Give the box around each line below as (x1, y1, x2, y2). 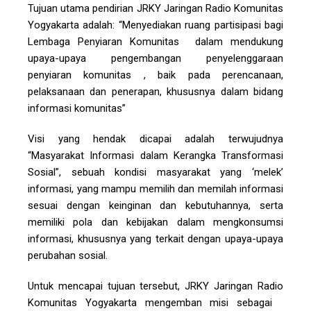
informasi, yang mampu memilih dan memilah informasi (28, 183, 283, 196)
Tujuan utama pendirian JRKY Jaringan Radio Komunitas (28, 2, 283, 15)
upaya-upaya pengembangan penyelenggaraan (28, 52, 283, 65)
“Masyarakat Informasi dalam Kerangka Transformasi (28, 149, 283, 162)
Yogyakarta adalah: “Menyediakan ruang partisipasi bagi (28, 19, 283, 32)
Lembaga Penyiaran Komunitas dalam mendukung (28, 35, 283, 49)
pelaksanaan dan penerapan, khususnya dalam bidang (28, 85, 283, 99)
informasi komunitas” (28, 102, 126, 115)
